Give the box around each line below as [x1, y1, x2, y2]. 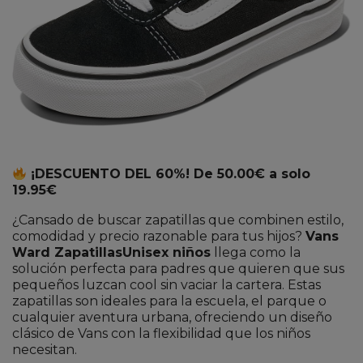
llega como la [211, 245, 301, 261]
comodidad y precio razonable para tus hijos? [12, 228, 305, 245]
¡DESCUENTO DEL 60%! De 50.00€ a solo [27, 166, 311, 182]
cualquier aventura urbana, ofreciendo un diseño [12, 310, 332, 326]
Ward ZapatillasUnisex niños [12, 245, 211, 261]
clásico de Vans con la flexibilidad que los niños [12, 326, 310, 342]
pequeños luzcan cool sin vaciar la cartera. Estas [12, 277, 321, 293]
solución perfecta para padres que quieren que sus [12, 261, 344, 277]
